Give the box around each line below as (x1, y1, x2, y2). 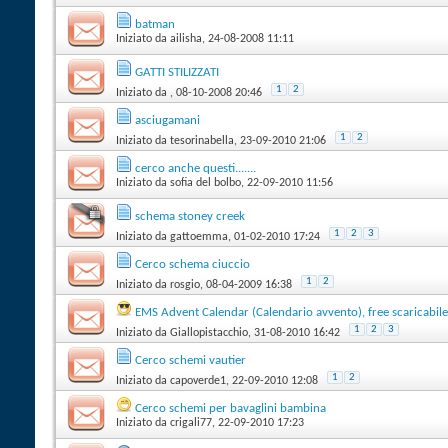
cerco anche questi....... (135, 161, 256, 175)
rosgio (170, 278, 200, 291)
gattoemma (170, 230, 228, 243)
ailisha (170, 32, 202, 45)
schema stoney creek (135, 209, 245, 223)
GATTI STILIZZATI (135, 65, 219, 79)
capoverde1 (170, 374, 226, 387)
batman (135, 17, 175, 31)
